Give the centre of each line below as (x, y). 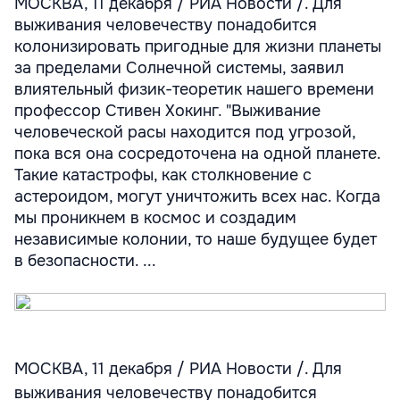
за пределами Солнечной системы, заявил (179, 68)
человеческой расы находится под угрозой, (185, 132)
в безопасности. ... (85, 261)
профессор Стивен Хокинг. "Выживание (167, 111)
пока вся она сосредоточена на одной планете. (197, 154)
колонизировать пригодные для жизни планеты (198, 46)
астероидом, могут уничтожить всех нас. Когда (197, 196)
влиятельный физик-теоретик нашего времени (194, 89)
